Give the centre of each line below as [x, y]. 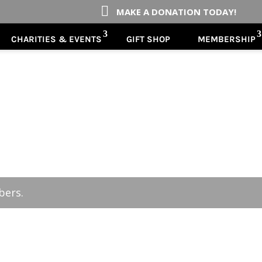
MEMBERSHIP [227, 39]
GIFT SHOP [149, 39]
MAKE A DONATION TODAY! [176, 12]
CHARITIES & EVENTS [57, 39]
